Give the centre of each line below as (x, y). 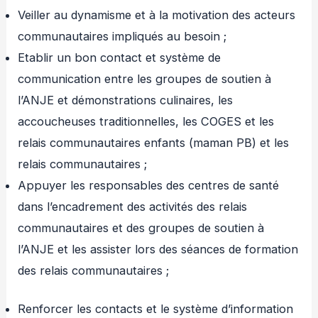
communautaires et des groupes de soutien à (141, 227)
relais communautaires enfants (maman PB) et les (154, 142)
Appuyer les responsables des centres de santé (149, 185)
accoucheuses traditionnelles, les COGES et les (146, 121)
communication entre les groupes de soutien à (145, 78)
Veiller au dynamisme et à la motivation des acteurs (157, 15)
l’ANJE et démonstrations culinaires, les (126, 100)
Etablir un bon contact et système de (120, 57)
